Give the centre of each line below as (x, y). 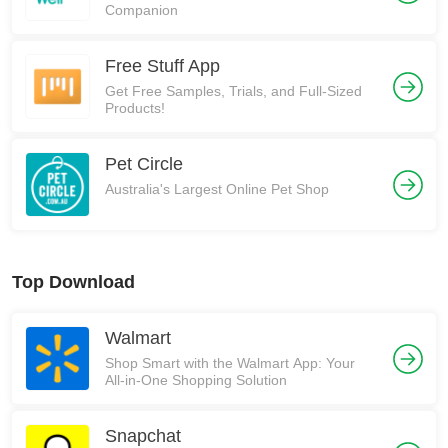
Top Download (73, 282)
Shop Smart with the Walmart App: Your (230, 363)
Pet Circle (144, 164)
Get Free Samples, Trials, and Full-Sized (233, 91)
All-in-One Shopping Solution (196, 380)
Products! (135, 108)
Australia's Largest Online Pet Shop (217, 189)
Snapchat (143, 436)
